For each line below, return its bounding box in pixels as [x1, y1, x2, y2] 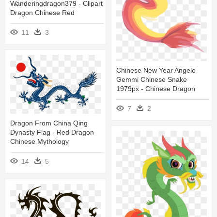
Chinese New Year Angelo [116, 66, 196, 75]
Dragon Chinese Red [10, 8, 75, 16]
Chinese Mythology [10, 138, 69, 146]
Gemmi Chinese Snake [116, 76, 187, 84]
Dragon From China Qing [10, 119, 88, 127]
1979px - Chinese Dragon [116, 85, 195, 93]
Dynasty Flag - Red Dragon [10, 128, 94, 137]
